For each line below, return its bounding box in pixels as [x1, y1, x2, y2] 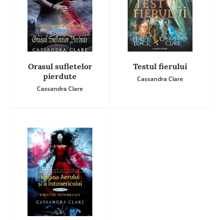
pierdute [43, 71, 77, 82]
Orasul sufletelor [27, 61, 92, 72]
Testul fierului [133, 61, 187, 72]
